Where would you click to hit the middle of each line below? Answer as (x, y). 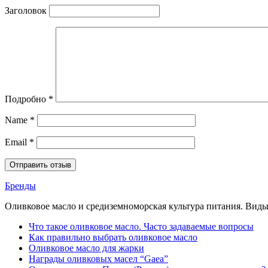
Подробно (27, 99)
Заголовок (26, 11)
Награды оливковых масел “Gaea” (98, 259)
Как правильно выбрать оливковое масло (113, 237)
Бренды (20, 186)
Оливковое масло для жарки (86, 248)
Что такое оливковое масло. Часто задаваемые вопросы (141, 227)
